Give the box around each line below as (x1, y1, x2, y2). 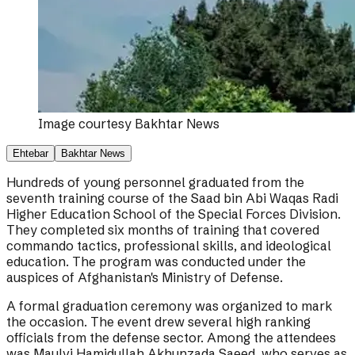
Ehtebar (13, 147, 48, 160)
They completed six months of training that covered (6, 222, 319, 239)
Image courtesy (38, 116, 135, 132)
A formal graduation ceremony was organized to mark (6, 298, 332, 315)
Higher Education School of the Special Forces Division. (6, 206, 341, 223)
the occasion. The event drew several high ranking (6, 314, 311, 330)
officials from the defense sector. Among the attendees (6, 330, 336, 346)
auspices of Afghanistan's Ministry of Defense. (6, 269, 283, 286)
